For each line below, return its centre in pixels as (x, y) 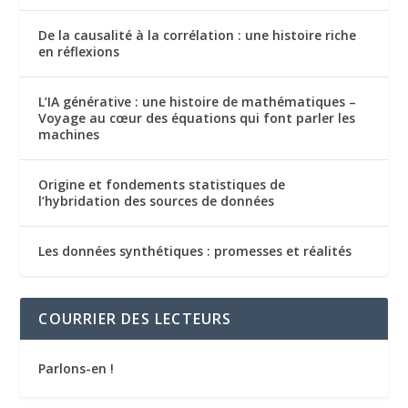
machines (69, 135)
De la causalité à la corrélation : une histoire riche (198, 36)
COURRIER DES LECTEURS (135, 319)
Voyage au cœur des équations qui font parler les (197, 118)
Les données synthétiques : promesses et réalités (195, 251)
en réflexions (79, 52)
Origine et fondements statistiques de (162, 185)
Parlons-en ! (76, 369)
